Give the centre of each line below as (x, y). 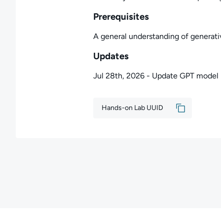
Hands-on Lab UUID (132, 108)
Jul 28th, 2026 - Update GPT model (156, 76)
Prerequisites (121, 17)
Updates (111, 56)
